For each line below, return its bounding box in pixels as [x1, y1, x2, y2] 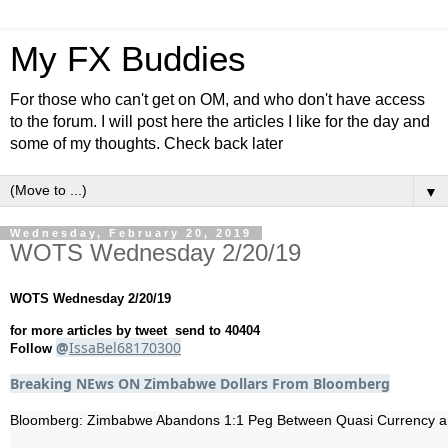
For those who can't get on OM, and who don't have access [10, 91, 425, 108]
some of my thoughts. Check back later [10, 135, 283, 152]
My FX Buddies [10, 40, 246, 78]
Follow [10, 340, 56, 356]
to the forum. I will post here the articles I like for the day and [10, 113, 430, 130]
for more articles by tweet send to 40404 [10, 322, 260, 338]
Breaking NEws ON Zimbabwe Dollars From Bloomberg [10, 373, 390, 393]
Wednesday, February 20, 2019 [10, 227, 252, 239]
